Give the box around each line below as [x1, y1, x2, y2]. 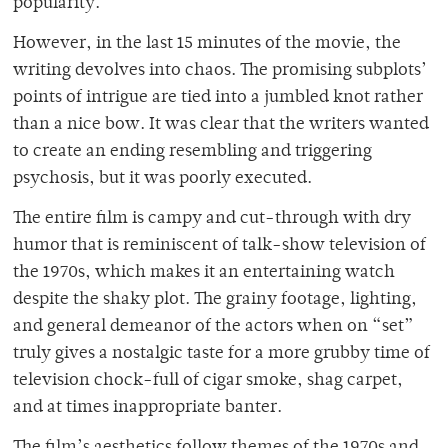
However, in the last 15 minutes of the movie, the [13, 34, 401, 53]
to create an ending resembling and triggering [13, 142, 372, 161]
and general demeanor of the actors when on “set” [13, 317, 414, 336]
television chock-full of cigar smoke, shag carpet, [13, 371, 403, 390]
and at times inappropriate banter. [13, 398, 282, 417]
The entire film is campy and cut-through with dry [13, 209, 411, 228]
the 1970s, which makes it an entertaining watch [13, 263, 395, 282]
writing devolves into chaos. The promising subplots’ [13, 61, 427, 80]
